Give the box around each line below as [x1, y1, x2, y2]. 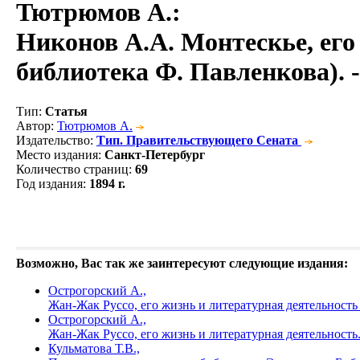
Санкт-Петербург [104, 147, 205, 162]
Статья [45, 104, 88, 118]
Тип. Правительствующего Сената [96, 133, 298, 147]
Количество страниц [16, 162, 129, 176]
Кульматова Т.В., [48, 341, 140, 355]
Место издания [16, 147, 98, 162]
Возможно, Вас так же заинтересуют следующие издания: [16, 256, 348, 270]
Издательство [16, 133, 90, 147]
